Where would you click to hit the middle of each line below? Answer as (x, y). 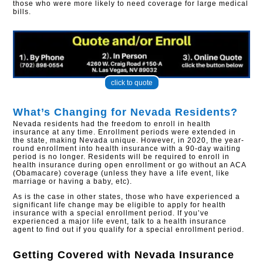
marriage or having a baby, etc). (73, 181)
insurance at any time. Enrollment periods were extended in (125, 132)
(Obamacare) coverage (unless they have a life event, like (122, 173)
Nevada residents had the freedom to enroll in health (112, 124)
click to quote (131, 82)
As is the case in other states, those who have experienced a (127, 196)
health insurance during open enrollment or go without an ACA (130, 165)
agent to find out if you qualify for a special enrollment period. (129, 229)
